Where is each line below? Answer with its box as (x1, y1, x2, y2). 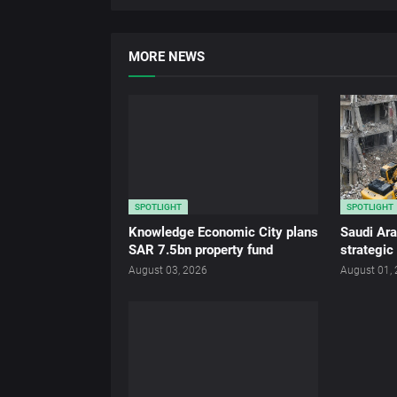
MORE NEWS (128, 49, 205, 66)
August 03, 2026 (128, 264, 207, 277)
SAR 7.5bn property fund (128, 242, 273, 259)
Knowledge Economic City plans (128, 224, 318, 241)
